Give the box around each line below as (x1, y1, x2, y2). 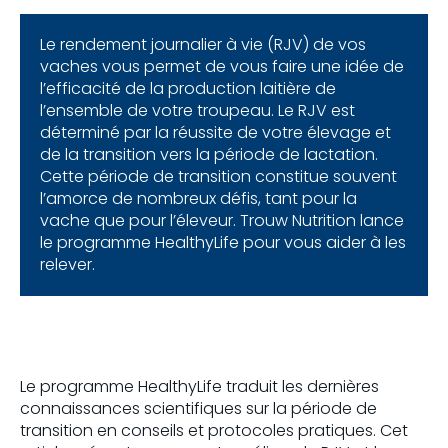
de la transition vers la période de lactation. (40, 143, 378, 167)
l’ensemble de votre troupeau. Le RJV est (40, 99, 355, 123)
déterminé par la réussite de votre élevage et (40, 121, 391, 145)
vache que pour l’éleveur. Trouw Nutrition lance (40, 209, 404, 233)
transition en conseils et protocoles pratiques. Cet (20, 419, 408, 443)
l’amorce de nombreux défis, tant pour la (40, 187, 357, 211)
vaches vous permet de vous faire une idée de (40, 55, 404, 79)
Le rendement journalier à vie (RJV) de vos (40, 33, 366, 57)
